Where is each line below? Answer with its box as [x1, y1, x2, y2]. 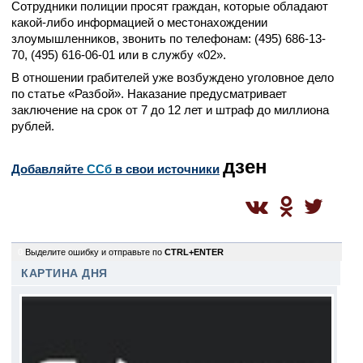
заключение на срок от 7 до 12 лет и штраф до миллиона [11, 103, 329, 117]
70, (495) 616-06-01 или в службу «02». [11, 48, 226, 62]
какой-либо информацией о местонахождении [11, 15, 267, 29]
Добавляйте [11, 162, 87, 176]
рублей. [11, 119, 54, 133]
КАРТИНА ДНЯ [21, 267, 108, 280]
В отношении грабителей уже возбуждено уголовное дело [11, 70, 334, 84]
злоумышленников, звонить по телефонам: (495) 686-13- [11, 32, 326, 45]
